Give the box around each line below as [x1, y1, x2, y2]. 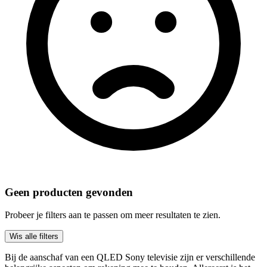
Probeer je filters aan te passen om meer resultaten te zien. [5, 210, 221, 221]
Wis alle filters [10, 232, 58, 241]
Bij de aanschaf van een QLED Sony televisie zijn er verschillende [5, 252, 255, 263]
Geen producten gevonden [5, 185, 133, 198]
